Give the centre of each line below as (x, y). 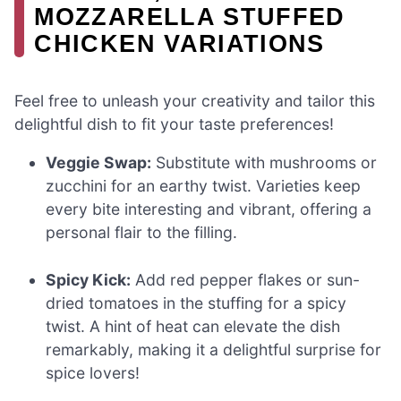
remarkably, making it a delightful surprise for (214, 349)
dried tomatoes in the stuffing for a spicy (196, 303)
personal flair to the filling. (142, 233)
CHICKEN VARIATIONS (179, 44)
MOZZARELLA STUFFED (190, 17)
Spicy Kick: (89, 279)
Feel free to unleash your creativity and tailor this (195, 100)
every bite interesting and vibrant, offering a (209, 209)
